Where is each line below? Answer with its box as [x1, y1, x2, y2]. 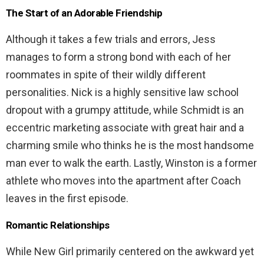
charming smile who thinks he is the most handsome [6, 138, 254, 151]
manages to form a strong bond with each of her [6, 50, 231, 63]
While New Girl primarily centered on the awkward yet [6, 245, 254, 258]
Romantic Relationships [6, 219, 110, 231]
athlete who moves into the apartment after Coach [6, 174, 241, 187]
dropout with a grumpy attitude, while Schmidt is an [6, 103, 244, 116]
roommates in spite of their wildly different [6, 68, 206, 81]
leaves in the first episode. [6, 192, 133, 204]
